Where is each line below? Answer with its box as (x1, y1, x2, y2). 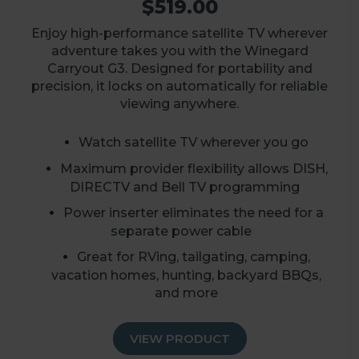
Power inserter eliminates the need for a (63, 204, 325, 220)
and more (154, 284, 218, 301)
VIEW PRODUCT (129, 330, 230, 346)
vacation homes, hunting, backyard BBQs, (50, 267, 321, 283)
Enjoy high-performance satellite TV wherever (31, 25, 328, 41)
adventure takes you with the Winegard (50, 42, 309, 58)
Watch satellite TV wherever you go (79, 134, 309, 150)
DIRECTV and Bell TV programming (69, 179, 303, 195)
